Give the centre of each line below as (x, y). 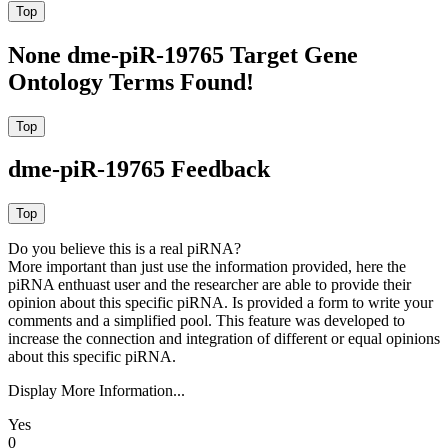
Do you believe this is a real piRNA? (124, 249)
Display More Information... (96, 391)
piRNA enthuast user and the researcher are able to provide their (209, 285)
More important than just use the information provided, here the (207, 267)
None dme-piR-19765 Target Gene (183, 54)
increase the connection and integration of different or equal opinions (224, 339)
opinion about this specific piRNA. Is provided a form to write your (220, 303)
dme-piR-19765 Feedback (139, 169)
